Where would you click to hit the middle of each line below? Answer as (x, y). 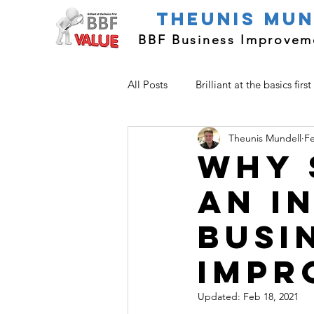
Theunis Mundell (265, 138)
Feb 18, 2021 (271, 296)
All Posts (148, 84)
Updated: (220, 296)
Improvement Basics (202, 140)
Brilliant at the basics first (253, 84)
